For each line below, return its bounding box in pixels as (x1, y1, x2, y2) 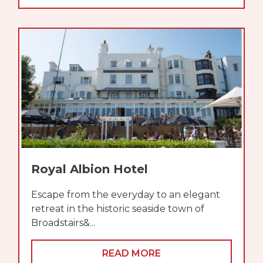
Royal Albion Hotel (31, 161, 148, 176)
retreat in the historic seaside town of (31, 203, 204, 214)
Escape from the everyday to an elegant (31, 188, 220, 200)
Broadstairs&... (31, 217, 95, 228)
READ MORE (102, 247, 161, 259)
